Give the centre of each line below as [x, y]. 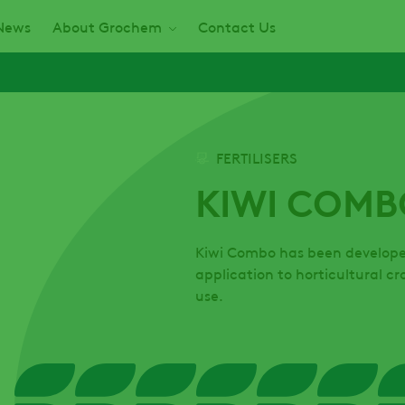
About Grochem [107, 26]
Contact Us [237, 26]
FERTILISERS [257, 157]
